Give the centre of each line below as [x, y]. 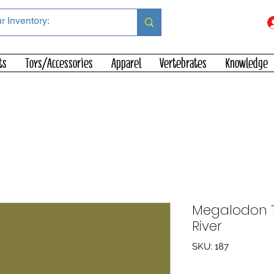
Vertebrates [183, 63]
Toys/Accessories [59, 63]
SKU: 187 [210, 246]
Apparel [126, 63]
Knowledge [246, 63]
